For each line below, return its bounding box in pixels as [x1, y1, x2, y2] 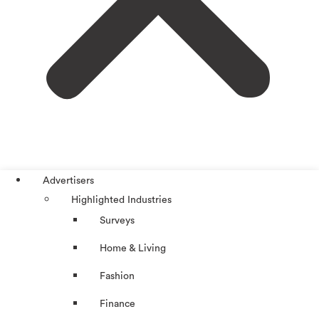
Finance [100, 299, 135, 310]
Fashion [100, 271, 135, 282]
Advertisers [43, 176, 94, 187]
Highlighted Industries [71, 195, 172, 206]
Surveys [100, 216, 135, 226]
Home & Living [100, 244, 166, 254]
